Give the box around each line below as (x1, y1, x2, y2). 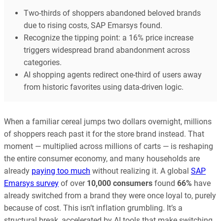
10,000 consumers (87, 179, 152, 188)
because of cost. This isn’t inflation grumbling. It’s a (4, 203, 183, 213)
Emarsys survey (4, 179, 59, 188)
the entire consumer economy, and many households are (4, 154, 200, 164)
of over (59, 179, 87, 188)
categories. (24, 57, 62, 67)
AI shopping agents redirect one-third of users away (24, 70, 202, 79)
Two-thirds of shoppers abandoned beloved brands (24, 8, 201, 18)
